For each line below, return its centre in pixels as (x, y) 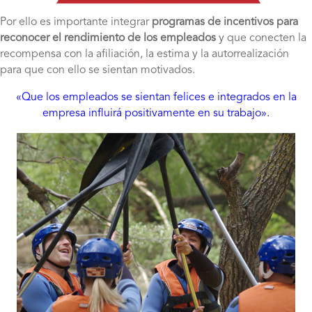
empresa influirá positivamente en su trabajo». (156, 113)
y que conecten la (261, 38)
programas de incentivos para (225, 22)
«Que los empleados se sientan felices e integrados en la (156, 97)
